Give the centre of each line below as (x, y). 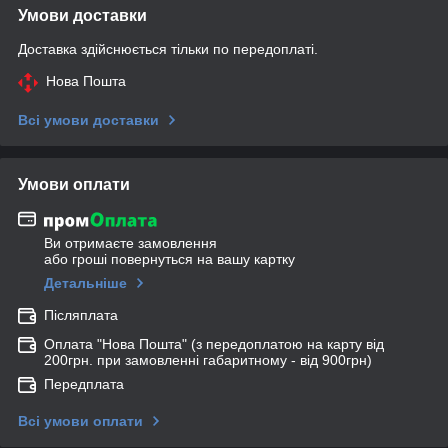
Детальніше (85, 282)
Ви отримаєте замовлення (130, 242)
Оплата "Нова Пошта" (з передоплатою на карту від (214, 343)
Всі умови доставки (88, 120)
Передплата (84, 383)
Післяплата (81, 314)
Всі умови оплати (80, 420)
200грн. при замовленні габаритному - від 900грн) (208, 359)
